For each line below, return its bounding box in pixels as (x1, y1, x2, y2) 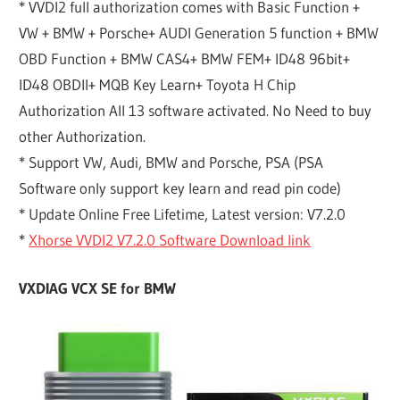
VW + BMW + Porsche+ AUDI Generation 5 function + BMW (19, 22, 379, 42)
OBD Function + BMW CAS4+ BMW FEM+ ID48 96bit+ (19, 48, 351, 68)
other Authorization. (19, 126, 146, 146)
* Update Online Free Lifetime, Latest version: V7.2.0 (19, 204, 346, 223)
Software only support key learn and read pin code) (19, 178, 342, 197)
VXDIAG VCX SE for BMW (19, 279, 177, 298)
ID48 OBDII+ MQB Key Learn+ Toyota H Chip (19, 74, 296, 94)
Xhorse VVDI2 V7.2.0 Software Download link (29, 229, 312, 249)
